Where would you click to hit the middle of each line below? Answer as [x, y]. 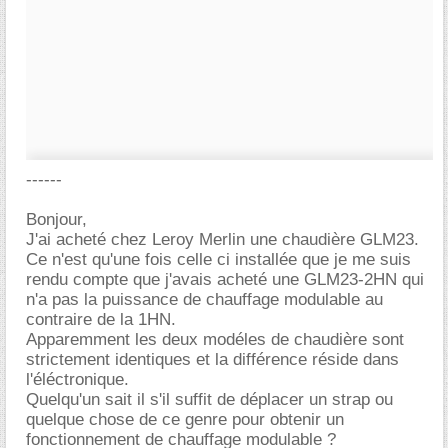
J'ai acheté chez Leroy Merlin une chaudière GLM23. [222, 239]
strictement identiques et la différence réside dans [212, 359]
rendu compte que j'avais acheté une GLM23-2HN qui [225, 279]
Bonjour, [56, 219]
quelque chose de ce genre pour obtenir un [185, 419]
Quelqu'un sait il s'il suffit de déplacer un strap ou [209, 399]
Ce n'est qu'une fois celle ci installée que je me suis [218, 259]
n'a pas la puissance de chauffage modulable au [204, 299]
